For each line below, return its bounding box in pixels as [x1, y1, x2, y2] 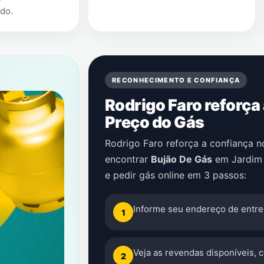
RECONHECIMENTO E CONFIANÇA [112, 76, 240, 84]
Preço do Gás [105, 113, 204, 131]
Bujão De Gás [151, 153, 212, 165]
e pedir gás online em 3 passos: [105, 169, 246, 181]
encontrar [105, 153, 151, 165]
